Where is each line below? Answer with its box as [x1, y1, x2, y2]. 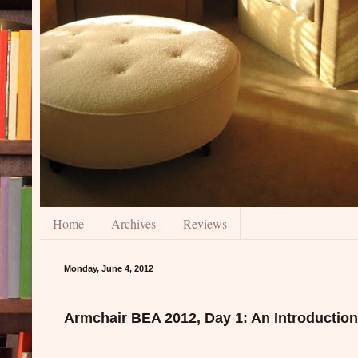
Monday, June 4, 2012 [64, 264, 153, 274]
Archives [111, 214, 156, 232]
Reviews [183, 214, 227, 232]
